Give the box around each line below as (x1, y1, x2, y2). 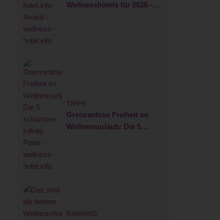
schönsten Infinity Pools (66, 134, 149, 142)
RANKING (66, 210, 97, 218)
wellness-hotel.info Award (66, 12, 156, 21)
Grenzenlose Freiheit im (66, 110, 148, 119)
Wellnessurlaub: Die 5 (66, 122, 141, 131)
